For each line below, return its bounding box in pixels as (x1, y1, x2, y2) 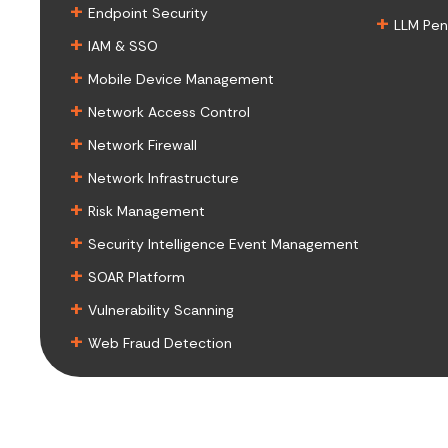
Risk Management (88, 202, 205, 221)
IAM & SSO (88, 37, 158, 56)
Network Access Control (88, 103, 250, 122)
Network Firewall (88, 136, 197, 155)
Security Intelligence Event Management (88, 235, 359, 254)
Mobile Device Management (88, 70, 274, 89)
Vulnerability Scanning (88, 301, 234, 320)
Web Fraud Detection (88, 334, 232, 353)
